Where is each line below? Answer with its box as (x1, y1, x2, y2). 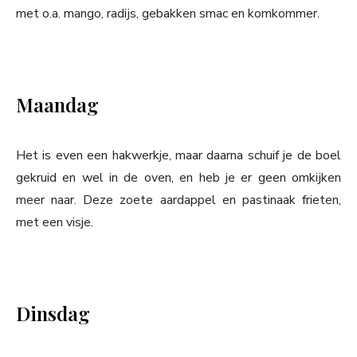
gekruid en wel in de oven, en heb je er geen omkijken (16, 169, 341, 187)
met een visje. (16, 214, 93, 232)
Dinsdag (16, 300, 90, 327)
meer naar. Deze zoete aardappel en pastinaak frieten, (16, 191, 341, 210)
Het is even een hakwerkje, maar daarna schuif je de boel (16, 147, 341, 165)
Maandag (16, 92, 99, 118)
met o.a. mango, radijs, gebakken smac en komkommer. (16, 5, 320, 23)
